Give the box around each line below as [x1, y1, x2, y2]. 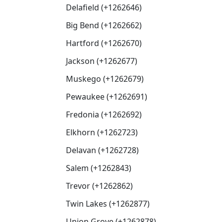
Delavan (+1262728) [66, 145, 139, 156]
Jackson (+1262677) [66, 55, 137, 66]
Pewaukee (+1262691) [66, 91, 147, 102]
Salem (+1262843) [66, 163, 131, 173]
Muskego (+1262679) [66, 73, 144, 84]
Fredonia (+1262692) [66, 109, 142, 120]
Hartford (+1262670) [66, 38, 142, 49]
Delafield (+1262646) [66, 2, 142, 13]
